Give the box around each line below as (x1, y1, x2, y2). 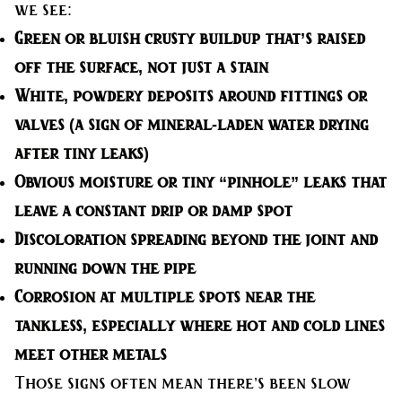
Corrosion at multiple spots (14, 290, 240, 305)
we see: (14, 3, 72, 18)
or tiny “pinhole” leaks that (153, 175, 387, 190)
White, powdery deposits (14, 89, 214, 104)
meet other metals (14, 347, 167, 363)
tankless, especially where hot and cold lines (14, 319, 385, 334)
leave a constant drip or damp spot (14, 204, 293, 219)
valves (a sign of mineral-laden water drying (14, 118, 369, 133)
